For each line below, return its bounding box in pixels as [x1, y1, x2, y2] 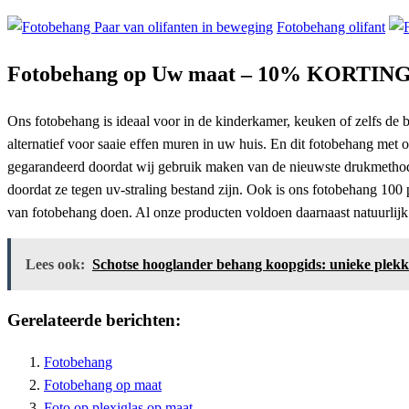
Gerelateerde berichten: [7, 310, 181, 330]
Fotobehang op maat [44, 377, 162, 393]
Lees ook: [26, 256, 85, 272]
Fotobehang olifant [277, 18, 385, 35]
